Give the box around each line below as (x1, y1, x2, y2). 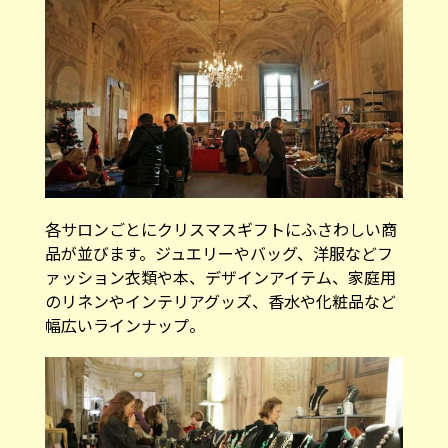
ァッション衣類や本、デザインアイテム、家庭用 (44, 265, 396, 290)
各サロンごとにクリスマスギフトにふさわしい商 (44, 217, 397, 242)
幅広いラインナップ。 (44, 313, 205, 338)
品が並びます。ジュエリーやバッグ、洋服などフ (44, 241, 393, 266)
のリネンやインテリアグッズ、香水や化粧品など (44, 289, 396, 314)
